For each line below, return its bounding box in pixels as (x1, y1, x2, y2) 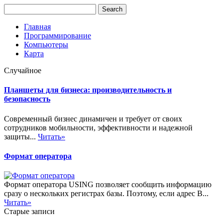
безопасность (4, 95, 50, 104)
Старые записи (4, 207, 55, 216)
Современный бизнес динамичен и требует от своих (4, 114, 182, 123)
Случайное (4, 66, 41, 75)
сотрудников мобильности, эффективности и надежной (4, 123, 193, 132)
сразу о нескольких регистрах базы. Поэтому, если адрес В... (4, 189, 209, 198)
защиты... (4, 132, 38, 141)
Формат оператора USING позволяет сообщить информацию (4, 180, 212, 189)
